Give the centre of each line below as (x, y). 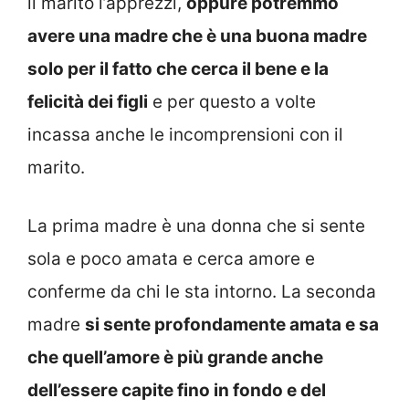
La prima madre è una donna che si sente (196, 226)
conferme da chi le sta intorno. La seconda (202, 292)
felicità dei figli (88, 101)
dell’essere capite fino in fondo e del (177, 391)
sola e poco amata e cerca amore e (171, 259)
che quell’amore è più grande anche (175, 358)
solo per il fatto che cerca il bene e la (178, 68)
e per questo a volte (232, 101)
